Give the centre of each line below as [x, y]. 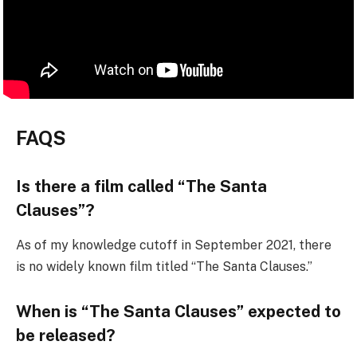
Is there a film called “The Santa [141, 186]
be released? [66, 335]
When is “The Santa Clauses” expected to [178, 311]
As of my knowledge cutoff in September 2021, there [174, 245]
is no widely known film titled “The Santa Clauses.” [164, 267]
